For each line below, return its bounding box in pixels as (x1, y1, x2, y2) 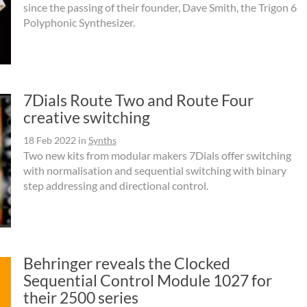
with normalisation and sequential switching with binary (23, 164, 286, 177)
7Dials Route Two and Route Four (23, 90, 254, 110)
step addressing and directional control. (23, 179, 208, 193)
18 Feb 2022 (23, 134, 76, 147)
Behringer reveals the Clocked (23, 254, 230, 273)
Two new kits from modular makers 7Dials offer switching (23, 149, 291, 162)
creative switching (23, 108, 150, 127)
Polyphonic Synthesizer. (23, 16, 135, 29)
